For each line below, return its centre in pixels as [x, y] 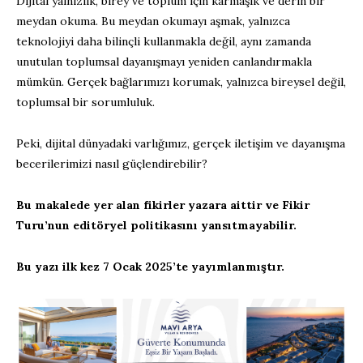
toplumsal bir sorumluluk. [85, 102]
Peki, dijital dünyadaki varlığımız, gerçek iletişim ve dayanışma [181, 143]
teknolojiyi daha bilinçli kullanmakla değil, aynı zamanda [164, 41]
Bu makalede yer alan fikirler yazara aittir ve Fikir [163, 205]
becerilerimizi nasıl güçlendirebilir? [112, 164]
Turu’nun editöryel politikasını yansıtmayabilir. [156, 225]
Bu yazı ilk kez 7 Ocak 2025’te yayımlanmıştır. [150, 267]
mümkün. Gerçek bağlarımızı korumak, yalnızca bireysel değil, [181, 82]
